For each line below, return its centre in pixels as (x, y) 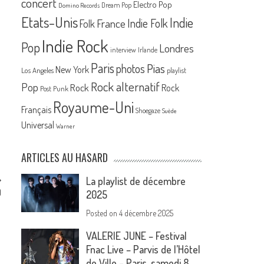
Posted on (103, 213)
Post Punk (55, 89)
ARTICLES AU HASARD (65, 158)
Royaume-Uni (94, 107)
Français (37, 110)
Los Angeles (38, 70)
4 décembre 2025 (146, 213)
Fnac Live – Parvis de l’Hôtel (143, 250)
